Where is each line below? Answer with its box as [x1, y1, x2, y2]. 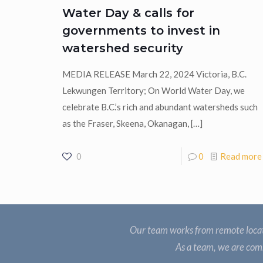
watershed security [62, 41, 183, 55]
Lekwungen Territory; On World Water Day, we [62, 85, 245, 96]
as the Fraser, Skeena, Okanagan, [62, 117, 189, 129]
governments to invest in [62, 23, 220, 38]
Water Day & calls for [62, 5, 194, 20]
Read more [220, 150, 262, 161]
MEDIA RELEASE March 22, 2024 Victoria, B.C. [62, 68, 247, 79]
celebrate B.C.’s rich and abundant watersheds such [62, 101, 258, 112]
